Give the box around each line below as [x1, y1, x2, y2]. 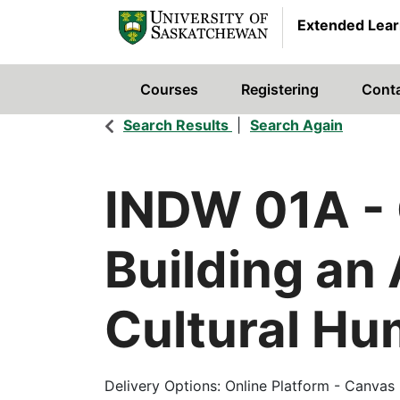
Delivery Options [104, 377, 217, 396]
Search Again [250, 115, 343, 134]
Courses [140, 79, 198, 98]
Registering [241, 79, 319, 98]
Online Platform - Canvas [225, 377, 395, 396]
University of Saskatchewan [104, 90, 349, 112]
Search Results [123, 115, 229, 134]
